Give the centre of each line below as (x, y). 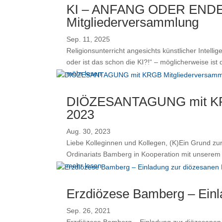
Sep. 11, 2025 (88, 39)
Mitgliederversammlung (133, 22)
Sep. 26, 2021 (89, 210)
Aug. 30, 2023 (89, 131)
